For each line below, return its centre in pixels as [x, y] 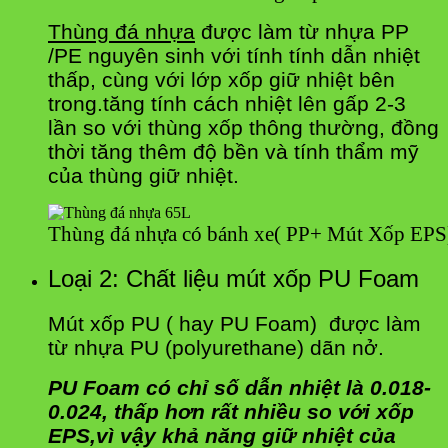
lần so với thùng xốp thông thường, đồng [243, 128]
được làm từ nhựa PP [302, 32]
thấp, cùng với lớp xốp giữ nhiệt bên [221, 80]
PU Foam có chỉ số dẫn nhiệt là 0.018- [239, 387]
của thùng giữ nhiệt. [143, 176]
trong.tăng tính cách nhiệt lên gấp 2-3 [227, 104]
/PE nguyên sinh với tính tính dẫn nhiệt [234, 56]
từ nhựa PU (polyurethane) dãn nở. [216, 347]
